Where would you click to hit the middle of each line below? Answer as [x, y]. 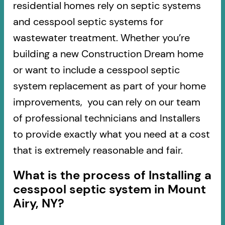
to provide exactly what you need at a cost [111, 134]
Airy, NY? [38, 203]
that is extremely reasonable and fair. [98, 150]
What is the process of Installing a [112, 175]
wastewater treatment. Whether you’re [101, 37]
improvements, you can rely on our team [106, 102]
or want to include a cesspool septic [96, 70]
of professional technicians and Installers [106, 118]
